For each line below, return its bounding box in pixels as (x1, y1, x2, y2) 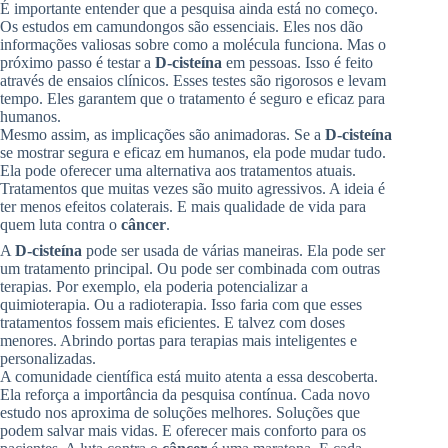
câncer (121, 215, 166, 233)
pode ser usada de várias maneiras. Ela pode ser (82, 241, 385, 259)
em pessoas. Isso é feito (222, 53, 373, 71)
